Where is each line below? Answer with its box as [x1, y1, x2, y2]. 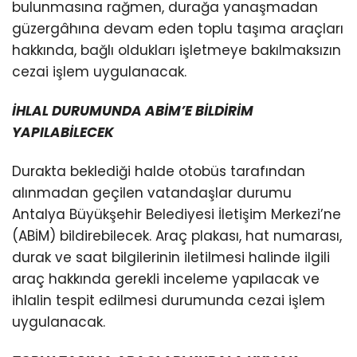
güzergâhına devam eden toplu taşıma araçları [12, 18, 343, 38]
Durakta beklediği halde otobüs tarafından [12, 162, 305, 182]
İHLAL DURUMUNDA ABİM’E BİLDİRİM [12, 100, 253, 120]
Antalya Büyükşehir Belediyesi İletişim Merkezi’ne [12, 205, 341, 225]
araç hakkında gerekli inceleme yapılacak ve [12, 269, 320, 289]
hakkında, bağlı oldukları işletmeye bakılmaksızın [12, 40, 341, 60]
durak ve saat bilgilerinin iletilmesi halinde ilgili [12, 248, 330, 268]
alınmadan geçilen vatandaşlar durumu [12, 183, 292, 203]
